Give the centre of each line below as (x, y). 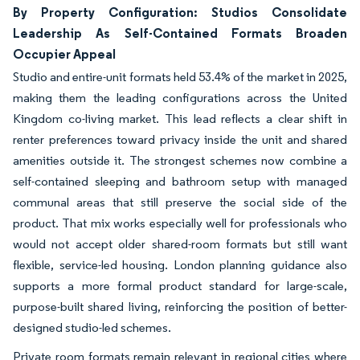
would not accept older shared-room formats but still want (180, 244)
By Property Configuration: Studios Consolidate (180, 12)
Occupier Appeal (64, 54)
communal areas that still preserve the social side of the (180, 202)
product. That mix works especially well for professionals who (180, 223)
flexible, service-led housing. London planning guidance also (180, 265)
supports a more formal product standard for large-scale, (180, 286)
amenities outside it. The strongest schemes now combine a (180, 160)
